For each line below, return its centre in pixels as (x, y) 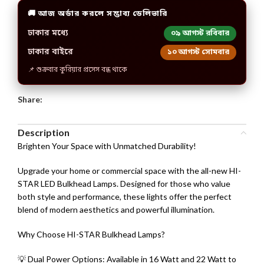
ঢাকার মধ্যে (48, 34)
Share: (30, 100)
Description (44, 133)
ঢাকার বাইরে (50, 52)
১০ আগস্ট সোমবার (198, 52)
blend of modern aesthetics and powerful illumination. (116, 210)
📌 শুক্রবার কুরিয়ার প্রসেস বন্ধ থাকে (77, 70)
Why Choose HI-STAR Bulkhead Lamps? (91, 235)
